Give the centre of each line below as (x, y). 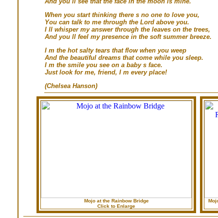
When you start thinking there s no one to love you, (122, 15)
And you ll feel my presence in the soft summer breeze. (128, 36)
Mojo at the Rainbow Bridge (116, 200)
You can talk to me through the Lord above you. (117, 22)
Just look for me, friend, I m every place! (106, 72)
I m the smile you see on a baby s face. (104, 65)
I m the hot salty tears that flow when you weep (116, 50)
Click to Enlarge (116, 206)
